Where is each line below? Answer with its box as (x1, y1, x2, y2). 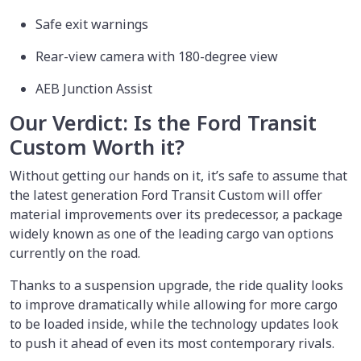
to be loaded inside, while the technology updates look (10, 314, 338, 333)
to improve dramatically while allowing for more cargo (10, 295, 338, 313)
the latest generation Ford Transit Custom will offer (10, 185, 322, 204)
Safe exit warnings (35, 15, 151, 33)
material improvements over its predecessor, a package (10, 205, 342, 223)
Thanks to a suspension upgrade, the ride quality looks (10, 276, 343, 294)
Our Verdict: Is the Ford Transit (10, 108, 317, 137)
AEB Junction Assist (35, 79, 152, 98)
